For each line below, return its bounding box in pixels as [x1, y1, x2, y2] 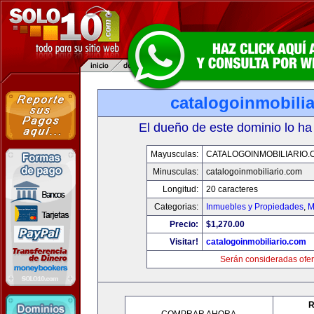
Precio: [170, 219, 198, 229]
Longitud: [163, 184, 198, 194]
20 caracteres [206, 184, 258, 194]
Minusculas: [153, 167, 198, 177]
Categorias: [154, 202, 198, 212]
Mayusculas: [151, 149, 198, 159]
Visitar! [170, 237, 198, 247]
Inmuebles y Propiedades [206, 202, 303, 212]
